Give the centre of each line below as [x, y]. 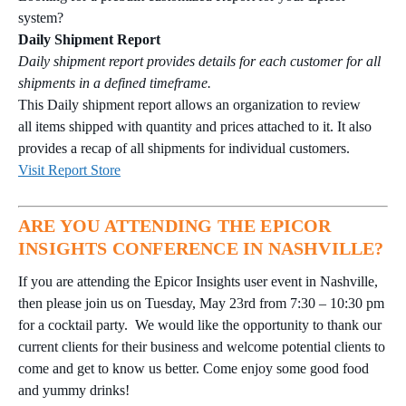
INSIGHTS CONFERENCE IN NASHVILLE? [201, 248]
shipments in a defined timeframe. [116, 82]
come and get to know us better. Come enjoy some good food [193, 368]
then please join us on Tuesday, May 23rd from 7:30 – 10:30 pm [201, 303]
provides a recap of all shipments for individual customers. [184, 148]
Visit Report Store [69, 169]
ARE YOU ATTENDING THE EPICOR [175, 225]
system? [41, 17]
